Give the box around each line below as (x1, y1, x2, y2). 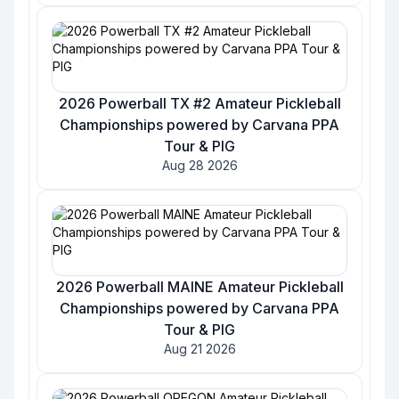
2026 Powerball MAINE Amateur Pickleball (55, 278, 344, 296)
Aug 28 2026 (161, 158, 238, 173)
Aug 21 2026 (163, 341, 236, 356)
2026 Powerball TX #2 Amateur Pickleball (58, 94, 341, 112)
